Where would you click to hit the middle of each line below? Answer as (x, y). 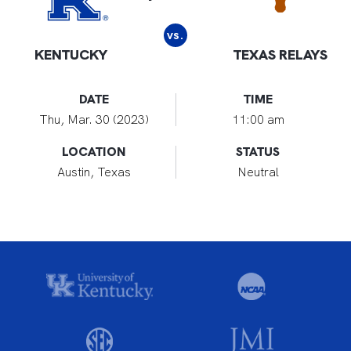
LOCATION (94, 152)
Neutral (258, 172)
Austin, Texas (94, 172)
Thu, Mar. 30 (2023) (94, 119)
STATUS (258, 152)
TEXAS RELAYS (280, 54)
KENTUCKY (71, 54)
